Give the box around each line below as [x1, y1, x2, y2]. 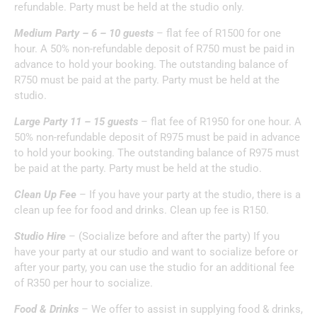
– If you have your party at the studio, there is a [76, 188, 301, 201]
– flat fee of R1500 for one [154, 26, 281, 40]
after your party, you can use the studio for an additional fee [14, 260, 294, 274]
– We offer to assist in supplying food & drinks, [79, 302, 303, 316]
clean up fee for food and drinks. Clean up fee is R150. [14, 203, 269, 217]
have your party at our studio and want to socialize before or [14, 245, 298, 258]
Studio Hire [14, 229, 66, 243]
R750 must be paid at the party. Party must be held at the [14, 73, 279, 86]
